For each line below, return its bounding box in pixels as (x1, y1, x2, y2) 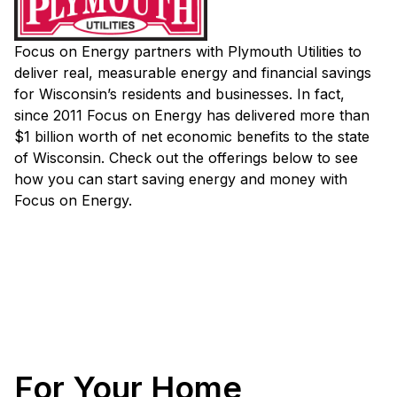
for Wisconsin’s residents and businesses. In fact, (14, 84, 345, 103)
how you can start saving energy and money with (14, 169, 347, 188)
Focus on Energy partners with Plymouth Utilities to (14, 42, 362, 60)
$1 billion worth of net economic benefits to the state (14, 127, 370, 145)
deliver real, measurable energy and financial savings (14, 63, 371, 82)
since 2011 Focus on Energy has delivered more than (14, 105, 370, 124)
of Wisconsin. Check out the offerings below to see (14, 148, 358, 167)
